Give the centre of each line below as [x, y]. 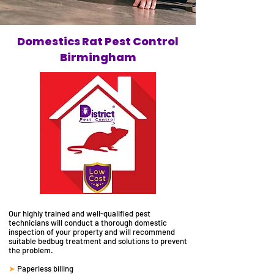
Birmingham [98, 57]
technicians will [35, 223]
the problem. [31, 250]
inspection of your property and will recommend [92, 232]
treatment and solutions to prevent [126, 241]
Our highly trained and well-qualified [72, 213]
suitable [23, 241]
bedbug [52, 241]
